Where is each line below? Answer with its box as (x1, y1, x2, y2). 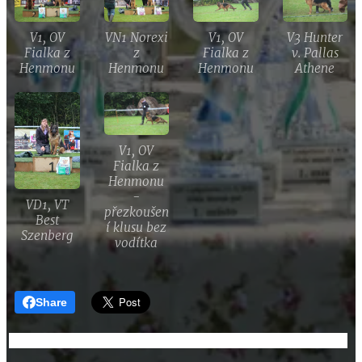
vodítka (115, 235, 158, 251)
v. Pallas (291, 44, 339, 61)
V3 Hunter (287, 29, 343, 45)
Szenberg (20, 228, 74, 244)
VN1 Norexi (104, 29, 168, 45)
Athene (295, 60, 335, 76)
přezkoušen (103, 204, 169, 221)
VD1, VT (25, 197, 69, 213)
